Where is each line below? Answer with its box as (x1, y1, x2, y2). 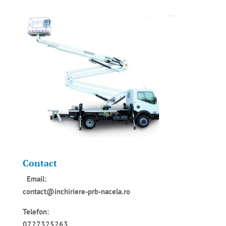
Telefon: (22, 207, 49, 217)
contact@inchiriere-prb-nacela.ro (22, 187, 130, 197)
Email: (26, 174, 46, 184)
